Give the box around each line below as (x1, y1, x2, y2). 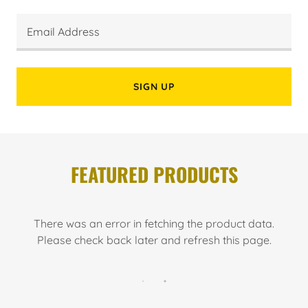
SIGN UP (133, 80, 175, 93)
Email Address (27, 25, 100, 39)
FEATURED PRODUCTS (70, 160, 238, 189)
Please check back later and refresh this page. (36, 233, 272, 247)
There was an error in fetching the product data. (34, 217, 274, 231)
